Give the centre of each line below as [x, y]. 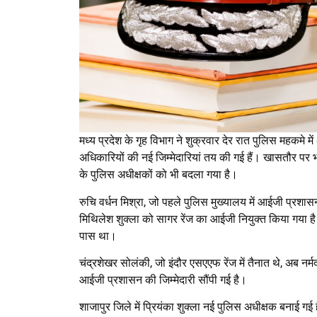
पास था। [98, 236]
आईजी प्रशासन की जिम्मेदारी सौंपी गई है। [163, 279]
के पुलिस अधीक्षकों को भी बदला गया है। [158, 175]
